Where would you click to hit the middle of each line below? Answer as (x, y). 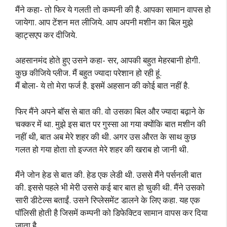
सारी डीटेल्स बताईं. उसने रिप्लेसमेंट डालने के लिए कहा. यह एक (108, 200)
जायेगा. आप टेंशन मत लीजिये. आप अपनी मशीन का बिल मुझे (104, 22)
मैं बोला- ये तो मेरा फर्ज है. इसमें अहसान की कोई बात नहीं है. (102, 85)
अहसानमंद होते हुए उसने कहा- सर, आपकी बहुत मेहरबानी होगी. (108, 60)
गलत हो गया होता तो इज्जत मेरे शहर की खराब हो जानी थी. (102, 149)
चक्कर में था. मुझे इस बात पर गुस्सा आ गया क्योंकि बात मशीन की (110, 124)
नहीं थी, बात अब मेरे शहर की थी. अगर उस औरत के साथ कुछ (106, 136)
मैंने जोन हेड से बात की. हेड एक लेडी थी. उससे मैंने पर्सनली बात (108, 175)
